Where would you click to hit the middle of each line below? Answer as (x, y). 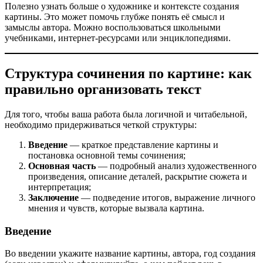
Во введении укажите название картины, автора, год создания (130, 254)
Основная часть (62, 166)
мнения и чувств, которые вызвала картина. (116, 208)
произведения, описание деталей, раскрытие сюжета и (138, 176)
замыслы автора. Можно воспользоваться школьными (113, 27)
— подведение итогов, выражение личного (167, 197)
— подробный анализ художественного (176, 166)
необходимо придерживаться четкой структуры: (101, 124)
